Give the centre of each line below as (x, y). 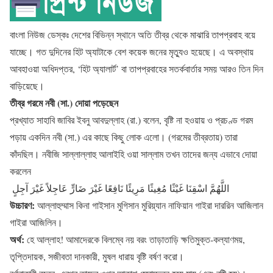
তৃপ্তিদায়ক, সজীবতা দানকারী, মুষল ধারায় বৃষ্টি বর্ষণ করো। (97, 256)
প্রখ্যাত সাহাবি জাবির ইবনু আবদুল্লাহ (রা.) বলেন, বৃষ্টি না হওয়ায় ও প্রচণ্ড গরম (131, 120)
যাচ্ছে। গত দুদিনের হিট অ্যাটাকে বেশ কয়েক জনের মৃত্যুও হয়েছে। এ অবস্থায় (132, 51)
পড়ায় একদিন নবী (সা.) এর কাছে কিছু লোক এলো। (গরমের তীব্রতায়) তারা (124, 137)
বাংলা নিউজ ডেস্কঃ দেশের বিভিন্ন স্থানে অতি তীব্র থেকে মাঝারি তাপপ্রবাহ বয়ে (133, 34)
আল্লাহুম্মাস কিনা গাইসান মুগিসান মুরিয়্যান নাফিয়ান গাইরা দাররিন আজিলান (149, 205)
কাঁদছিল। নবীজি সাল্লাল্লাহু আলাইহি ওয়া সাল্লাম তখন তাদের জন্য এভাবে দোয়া (133, 154)
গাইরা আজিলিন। (36, 222)
